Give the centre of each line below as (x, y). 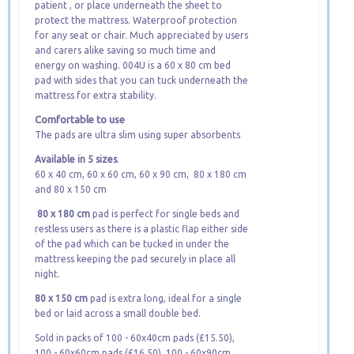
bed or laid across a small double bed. (118, 313)
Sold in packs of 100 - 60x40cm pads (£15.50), (135, 338)
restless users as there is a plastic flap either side (141, 229)
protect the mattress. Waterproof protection (136, 20)
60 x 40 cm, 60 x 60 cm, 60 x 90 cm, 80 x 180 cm (141, 174)
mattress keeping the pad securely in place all (135, 259)
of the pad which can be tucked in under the (132, 244)
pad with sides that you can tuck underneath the (141, 80)
